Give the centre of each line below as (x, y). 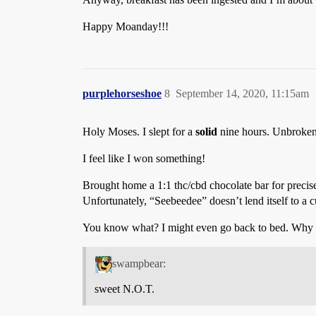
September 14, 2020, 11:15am (242, 94)
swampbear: (139, 263)
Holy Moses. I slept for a (139, 132)
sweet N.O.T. (124, 288)
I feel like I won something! (144, 159)
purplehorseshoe (122, 94)
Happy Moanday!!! (126, 27)
